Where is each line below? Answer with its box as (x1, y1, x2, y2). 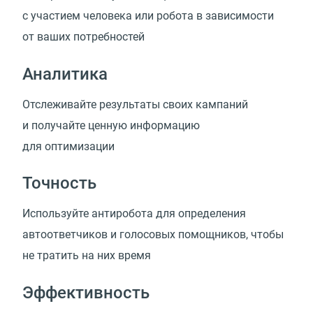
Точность (22, 173, 96, 194)
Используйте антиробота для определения (22, 207, 246, 221)
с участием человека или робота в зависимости (22, 8, 274, 22)
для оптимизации (22, 139, 115, 153)
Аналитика (22, 64, 108, 84)
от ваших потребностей (22, 29, 145, 43)
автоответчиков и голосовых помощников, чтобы (22, 228, 284, 242)
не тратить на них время (22, 249, 151, 263)
